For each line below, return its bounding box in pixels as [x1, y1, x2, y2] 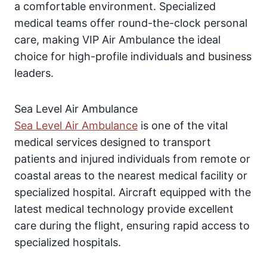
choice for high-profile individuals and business [14, 50, 252, 63]
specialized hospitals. [14, 236, 121, 249]
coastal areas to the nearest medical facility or [14, 169, 247, 182]
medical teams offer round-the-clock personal [14, 17, 247, 30]
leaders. [14, 67, 54, 80]
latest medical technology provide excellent [14, 203, 234, 216]
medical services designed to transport [14, 136, 211, 149]
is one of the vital [138, 119, 228, 132]
